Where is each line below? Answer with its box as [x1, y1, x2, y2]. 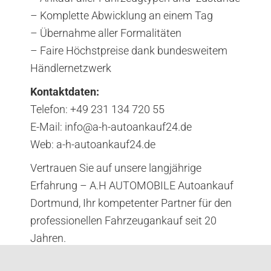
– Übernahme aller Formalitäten [30, 26, 181, 39]
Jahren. [30, 231, 66, 244]
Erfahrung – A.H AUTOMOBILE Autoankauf [30, 178, 233, 192]
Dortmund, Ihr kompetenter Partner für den [30, 196, 232, 209]
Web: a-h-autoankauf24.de [30, 137, 155, 151]
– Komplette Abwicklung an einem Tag [30, 8, 213, 22]
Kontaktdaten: [30, 85, 99, 98]
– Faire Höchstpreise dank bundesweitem [30, 44, 227, 57]
